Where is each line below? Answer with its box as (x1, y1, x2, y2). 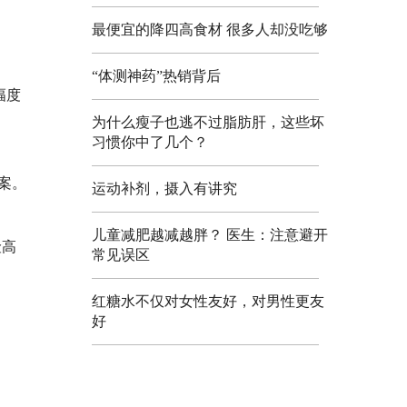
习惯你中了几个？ (92, 134, 208, 150)
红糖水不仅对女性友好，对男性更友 (92, 293, 324, 309)
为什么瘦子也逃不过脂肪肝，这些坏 (92, 114, 324, 130)
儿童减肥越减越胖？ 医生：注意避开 (92, 226, 328, 243)
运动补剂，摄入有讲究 (92, 180, 237, 196)
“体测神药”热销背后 (92, 67, 221, 84)
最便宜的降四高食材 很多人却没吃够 (92, 21, 328, 37)
